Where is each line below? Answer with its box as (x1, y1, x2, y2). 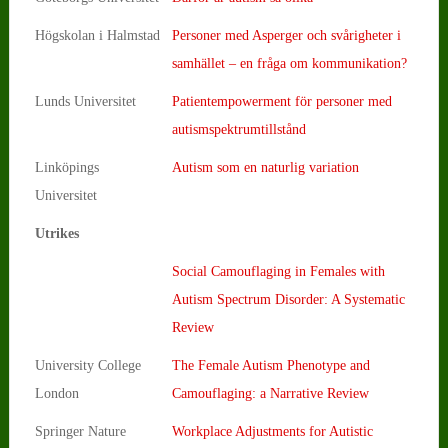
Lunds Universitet (34, 93, 136, 109)
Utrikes (34, 225, 79, 241)
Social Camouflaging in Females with (171, 263, 385, 279)
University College (34, 357, 141, 373)
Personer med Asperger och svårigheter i (171, 27, 401, 43)
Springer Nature (34, 423, 126, 439)
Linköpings (34, 159, 99, 175)
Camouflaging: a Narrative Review (171, 385, 369, 401)
